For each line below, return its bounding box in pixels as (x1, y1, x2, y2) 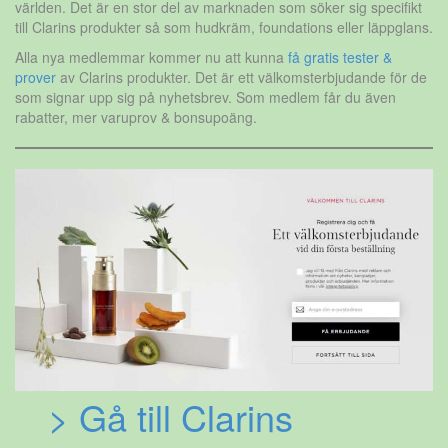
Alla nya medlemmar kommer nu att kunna (15, 47, 288, 68)
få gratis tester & (288, 47, 392, 68)
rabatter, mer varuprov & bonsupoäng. (15, 107, 257, 128)
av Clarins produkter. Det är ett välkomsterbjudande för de (56, 67, 427, 88)
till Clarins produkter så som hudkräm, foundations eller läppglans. (15, 17, 433, 38)
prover (15, 67, 56, 88)
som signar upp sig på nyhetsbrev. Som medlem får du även (15, 87, 396, 108)
